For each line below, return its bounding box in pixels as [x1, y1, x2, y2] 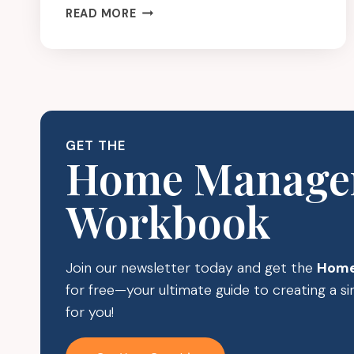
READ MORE [66, 6, 137, 21]
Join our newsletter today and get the [66, 258, 317, 277]
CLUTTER [135, 2, 192, 17]
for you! [66, 303, 114, 322]
